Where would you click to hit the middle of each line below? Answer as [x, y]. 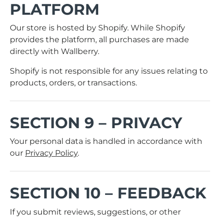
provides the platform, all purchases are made [99, 40]
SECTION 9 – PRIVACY [96, 123]
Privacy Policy [51, 153]
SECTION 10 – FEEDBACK [108, 193]
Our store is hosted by [54, 28]
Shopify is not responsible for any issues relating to [109, 71]
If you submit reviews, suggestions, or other [95, 212]
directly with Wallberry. [55, 52]
